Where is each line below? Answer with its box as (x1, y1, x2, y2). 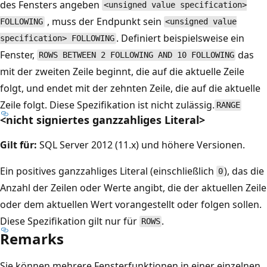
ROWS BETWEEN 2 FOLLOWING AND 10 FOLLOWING (38, 50, 234, 60)
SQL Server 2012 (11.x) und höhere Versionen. (37, 138, 245, 151)
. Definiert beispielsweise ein (116, 31, 244, 45)
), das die (224, 164, 265, 178)
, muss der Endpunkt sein (44, 14, 164, 28)
